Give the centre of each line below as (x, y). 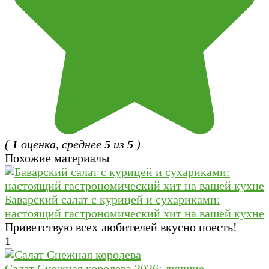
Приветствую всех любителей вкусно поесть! (121, 227)
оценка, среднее (61, 144)
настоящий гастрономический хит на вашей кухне (134, 213)
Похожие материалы (57, 158)
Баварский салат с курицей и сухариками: (113, 199)
